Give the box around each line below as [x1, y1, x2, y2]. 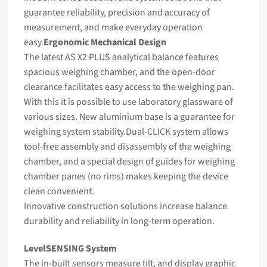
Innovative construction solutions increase [23, 199, 195, 213]
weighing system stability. [23, 125, 126, 138]
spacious [23, 65, 61, 79]
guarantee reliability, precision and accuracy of [23, 5, 210, 19]
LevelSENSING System [23, 241, 117, 255]
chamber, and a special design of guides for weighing [23, 154, 235, 168]
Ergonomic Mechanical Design [43, 35, 166, 49]
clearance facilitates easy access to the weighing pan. [23, 80, 234, 94]
